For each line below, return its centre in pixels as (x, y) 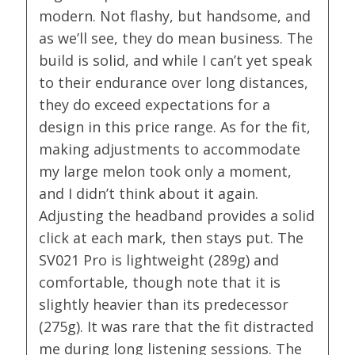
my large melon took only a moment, (166, 172)
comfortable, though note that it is (160, 282)
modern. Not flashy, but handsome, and (175, 16)
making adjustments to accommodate (170, 149)
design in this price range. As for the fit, (175, 127)
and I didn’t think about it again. (149, 194)
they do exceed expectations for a (155, 105)
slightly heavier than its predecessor (164, 305)
